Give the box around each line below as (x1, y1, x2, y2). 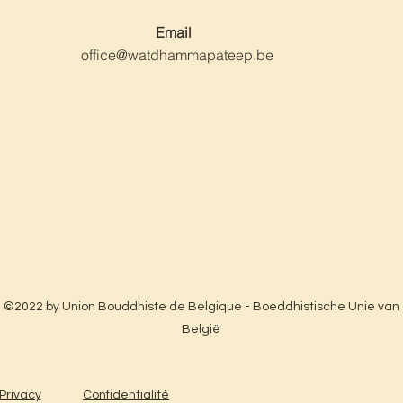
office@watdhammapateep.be (80, 46, 273, 64)
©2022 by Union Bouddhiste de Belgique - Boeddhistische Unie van (3, 300, 399, 313)
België (182, 323, 220, 336)
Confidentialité (83, 389, 169, 401)
